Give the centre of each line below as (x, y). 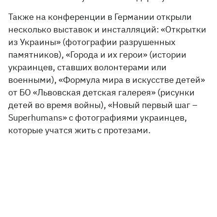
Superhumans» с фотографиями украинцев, (98, 117)
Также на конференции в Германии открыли (100, 17)
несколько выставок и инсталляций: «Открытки (108, 29)
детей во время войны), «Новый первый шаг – (103, 105)
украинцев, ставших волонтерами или (88, 67)
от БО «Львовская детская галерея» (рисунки (102, 92)
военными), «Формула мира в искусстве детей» (107, 80)
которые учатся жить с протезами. (80, 130)
